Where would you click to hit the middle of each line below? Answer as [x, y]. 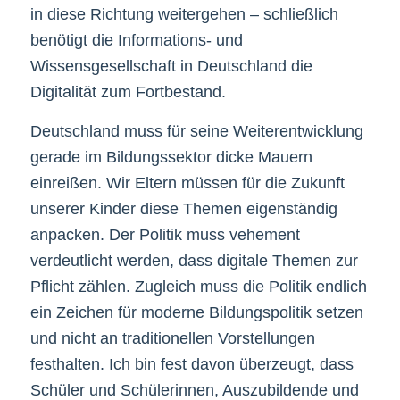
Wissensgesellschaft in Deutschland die [171, 66]
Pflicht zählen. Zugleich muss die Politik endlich [198, 287]
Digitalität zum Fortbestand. [128, 92]
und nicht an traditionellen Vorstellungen [172, 339]
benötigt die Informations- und [136, 40]
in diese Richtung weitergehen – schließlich [184, 14]
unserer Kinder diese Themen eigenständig [183, 209]
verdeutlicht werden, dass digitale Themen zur [194, 261]
